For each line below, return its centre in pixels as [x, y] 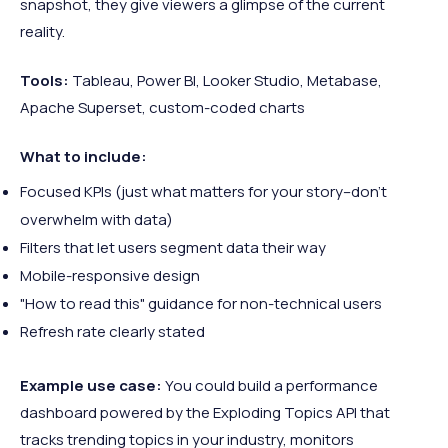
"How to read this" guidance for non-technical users [201, 303]
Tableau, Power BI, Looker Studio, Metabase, [225, 80]
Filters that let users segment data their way [173, 247]
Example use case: [91, 385]
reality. [42, 31]
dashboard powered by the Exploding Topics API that [205, 412]
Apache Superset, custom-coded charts [162, 107]
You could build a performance [270, 385]
